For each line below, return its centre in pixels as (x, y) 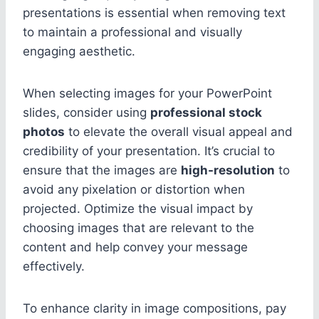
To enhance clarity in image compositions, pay (155, 308)
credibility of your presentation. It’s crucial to (149, 151)
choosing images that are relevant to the (138, 228)
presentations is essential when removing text (154, 12)
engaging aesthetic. (79, 51)
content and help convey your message (135, 247)
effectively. (54, 266)
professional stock (206, 112)
